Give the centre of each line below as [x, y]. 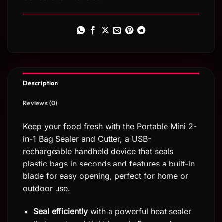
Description [40, 83]
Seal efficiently [60, 211]
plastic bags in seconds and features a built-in [109, 164]
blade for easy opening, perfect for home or [106, 176]
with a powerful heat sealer [139, 211]
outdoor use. [47, 189]
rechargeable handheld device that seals [98, 151]
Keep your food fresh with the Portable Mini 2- [110, 127]
